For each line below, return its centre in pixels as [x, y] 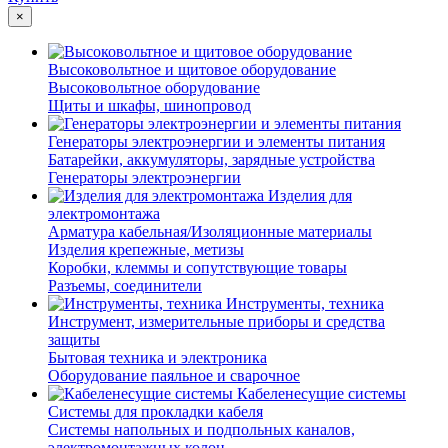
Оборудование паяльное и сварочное [174, 375]
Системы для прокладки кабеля [155, 411]
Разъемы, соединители [125, 285]
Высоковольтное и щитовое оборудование [192, 69]
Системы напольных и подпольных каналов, [201, 429]
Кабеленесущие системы [321, 393]
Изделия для [310, 195]
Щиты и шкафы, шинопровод [149, 105]
